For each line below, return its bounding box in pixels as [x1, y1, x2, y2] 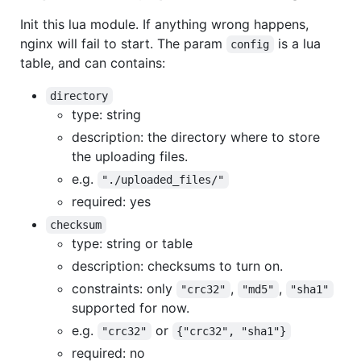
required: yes [72, 193, 151, 210]
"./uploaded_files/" [102, 173, 225, 187]
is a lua [273, 35, 325, 52]
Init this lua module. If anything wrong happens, [20, 16, 309, 33]
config [230, 38, 270, 52]
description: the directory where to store [72, 129, 320, 146]
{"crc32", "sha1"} [176, 325, 287, 338]
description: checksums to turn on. [72, 258, 283, 275]
